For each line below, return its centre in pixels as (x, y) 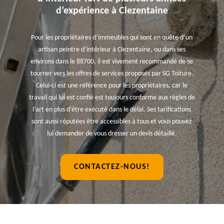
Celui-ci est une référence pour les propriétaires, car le (112, 86)
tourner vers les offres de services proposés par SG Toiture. (112, 74)
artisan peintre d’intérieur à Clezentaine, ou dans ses (112, 50)
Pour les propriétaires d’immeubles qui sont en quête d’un (112, 38)
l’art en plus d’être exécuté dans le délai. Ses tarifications (112, 110)
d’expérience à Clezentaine (112, 11)
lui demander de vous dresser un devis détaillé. (112, 134)
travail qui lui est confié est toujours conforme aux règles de (112, 98)
